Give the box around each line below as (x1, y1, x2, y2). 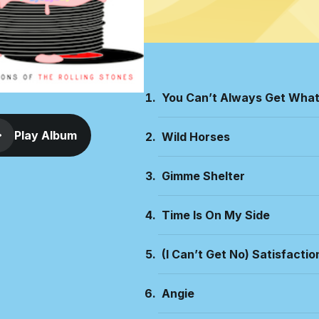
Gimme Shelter (162, 169, 245, 183)
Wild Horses (162, 130, 230, 144)
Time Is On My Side (162, 208, 270, 222)
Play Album (14, 128, 77, 142)
